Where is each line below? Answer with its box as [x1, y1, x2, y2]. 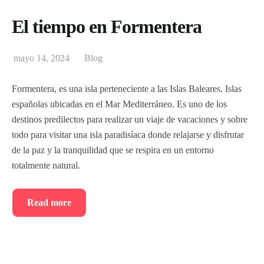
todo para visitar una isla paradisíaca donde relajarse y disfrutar [12, 129, 244, 140]
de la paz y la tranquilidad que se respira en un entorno [12, 144, 214, 155]
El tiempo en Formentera [12, 15, 202, 37]
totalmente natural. [12, 160, 80, 170]
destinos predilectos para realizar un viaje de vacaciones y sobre [12, 114, 247, 124]
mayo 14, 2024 [14, 52, 70, 63]
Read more [27, 197, 71, 207]
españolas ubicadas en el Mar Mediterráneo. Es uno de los [12, 98, 227, 109]
